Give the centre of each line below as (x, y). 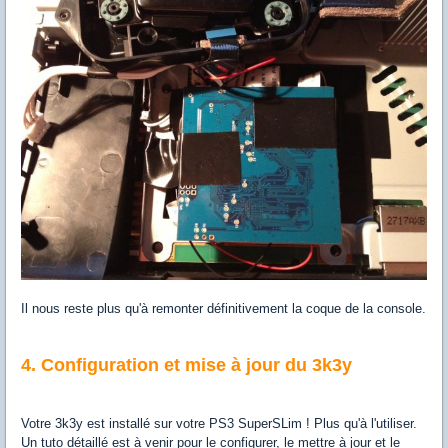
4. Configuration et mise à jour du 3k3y (186, 364)
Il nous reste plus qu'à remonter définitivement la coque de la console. (223, 308)
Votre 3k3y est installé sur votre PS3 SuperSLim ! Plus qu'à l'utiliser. (219, 423)
